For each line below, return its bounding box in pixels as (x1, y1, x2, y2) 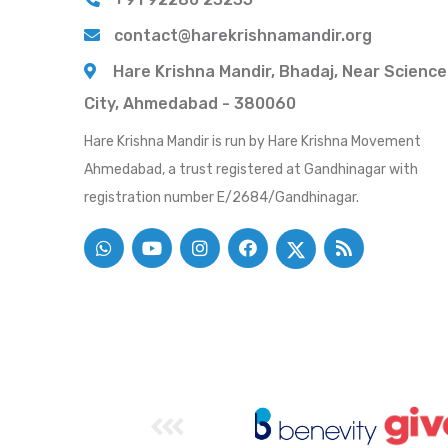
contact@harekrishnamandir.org (114, 26, 372, 45)
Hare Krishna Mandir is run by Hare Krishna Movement (84, 133, 421, 150)
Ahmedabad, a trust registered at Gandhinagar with (84, 161, 418, 178)
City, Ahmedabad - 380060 (84, 94, 296, 113)
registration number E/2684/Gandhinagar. (84, 189, 359, 206)
